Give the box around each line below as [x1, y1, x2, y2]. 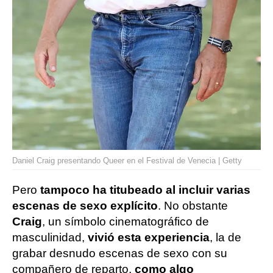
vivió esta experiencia [88, 231, 210, 244]
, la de [210, 231, 241, 244]
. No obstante [158, 199, 228, 213]
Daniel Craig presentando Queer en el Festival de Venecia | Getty [12, 156, 242, 166]
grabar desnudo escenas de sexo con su [12, 247, 227, 260]
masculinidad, [12, 231, 88, 244]
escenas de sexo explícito [12, 199, 158, 213]
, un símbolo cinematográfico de [42, 215, 209, 229]
